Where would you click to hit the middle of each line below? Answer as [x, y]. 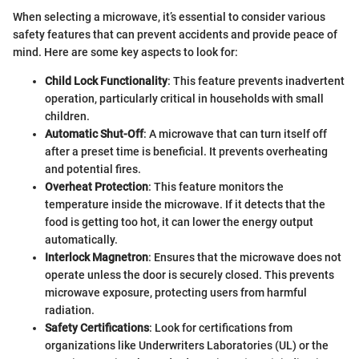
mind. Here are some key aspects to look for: [125, 52]
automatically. [81, 240]
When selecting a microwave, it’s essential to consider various [169, 17]
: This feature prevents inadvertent [256, 81]
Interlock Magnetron [97, 258]
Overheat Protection [97, 187]
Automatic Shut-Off [94, 134]
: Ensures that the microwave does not [245, 258]
